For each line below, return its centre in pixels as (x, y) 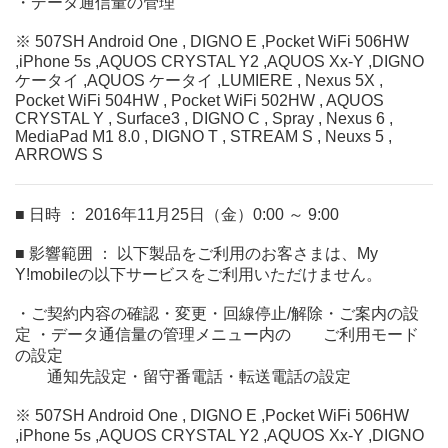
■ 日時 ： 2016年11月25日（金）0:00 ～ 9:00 (177, 214)
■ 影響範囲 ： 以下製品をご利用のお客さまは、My (196, 253)
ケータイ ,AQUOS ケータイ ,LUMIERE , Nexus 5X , (199, 80)
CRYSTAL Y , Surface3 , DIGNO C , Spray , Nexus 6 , (204, 118)
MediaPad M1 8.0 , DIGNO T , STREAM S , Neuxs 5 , (203, 136)
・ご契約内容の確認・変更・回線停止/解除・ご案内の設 (217, 313)
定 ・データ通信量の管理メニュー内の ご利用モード (217, 334)
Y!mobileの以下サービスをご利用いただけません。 (198, 274)
